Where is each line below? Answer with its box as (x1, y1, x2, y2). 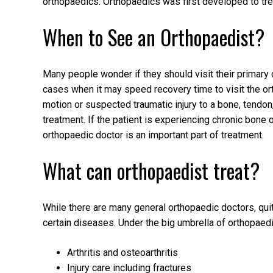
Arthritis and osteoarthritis (67, 246, 178, 258)
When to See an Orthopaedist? (43, 22, 264, 53)
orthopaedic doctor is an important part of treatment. (43, 129, 264, 141)
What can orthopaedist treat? (43, 155, 260, 186)
